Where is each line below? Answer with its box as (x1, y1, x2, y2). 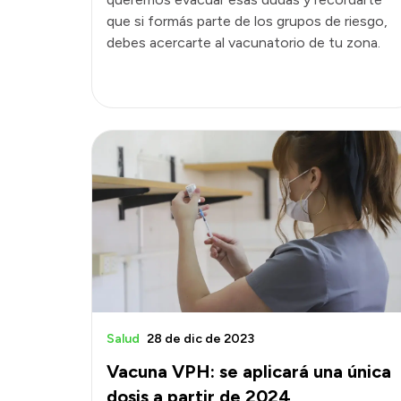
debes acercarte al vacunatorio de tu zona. (107, 33, 380, 51)
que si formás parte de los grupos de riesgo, (107, 12, 388, 30)
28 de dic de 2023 (147, 330, 254, 346)
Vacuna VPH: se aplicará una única (107, 360, 391, 382)
